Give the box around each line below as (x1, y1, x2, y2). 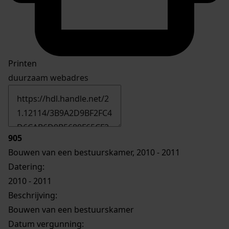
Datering (8, 161, 42, 172)
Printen (8, 57, 37, 69)
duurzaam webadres (8, 72, 88, 83)
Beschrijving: (8, 189, 57, 201)
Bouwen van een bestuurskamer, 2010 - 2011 (8, 146, 180, 158)
